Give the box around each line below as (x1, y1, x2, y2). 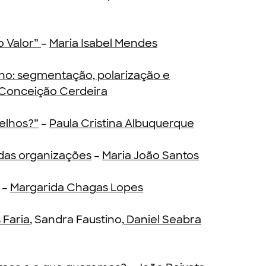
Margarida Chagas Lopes (10, 180, 143, 195)
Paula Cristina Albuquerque (49, 116, 194, 131)
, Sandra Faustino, (30, 213, 124, 227)
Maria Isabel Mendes (49, 36, 157, 50)
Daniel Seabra (124, 213, 201, 227)
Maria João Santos (102, 148, 199, 163)
